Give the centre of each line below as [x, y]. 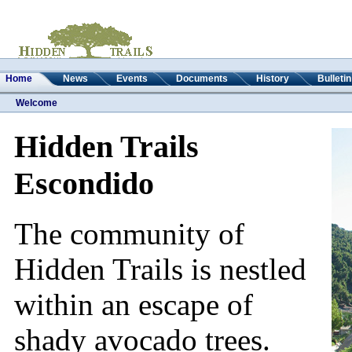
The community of [129, 234]
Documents [202, 79]
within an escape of [134, 305]
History [273, 79]
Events [132, 79]
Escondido [84, 183]
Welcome [37, 103]
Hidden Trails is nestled [160, 269]
